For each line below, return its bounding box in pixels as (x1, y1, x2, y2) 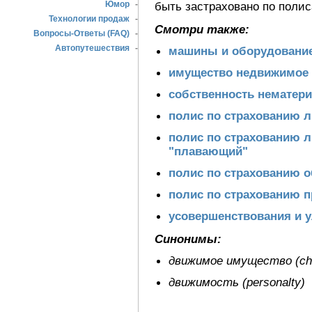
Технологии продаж (47, 14, 132, 24)
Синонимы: (155, 232, 221, 246)
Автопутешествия (53, 43, 132, 53)
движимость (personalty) (169, 275, 305, 289)
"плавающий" (169, 144, 248, 158)
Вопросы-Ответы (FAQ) (31, 29, 132, 38)
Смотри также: (155, 22, 249, 36)
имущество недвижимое (169, 65, 309, 79)
